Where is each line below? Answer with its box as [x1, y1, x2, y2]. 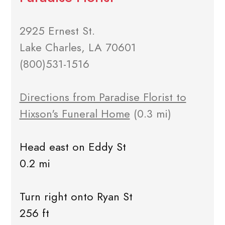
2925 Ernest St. [19, 23, 95, 39]
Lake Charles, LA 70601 [19, 40, 136, 56]
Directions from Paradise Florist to [19, 89, 186, 105]
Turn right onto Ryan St [19, 189, 133, 205]
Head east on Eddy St [19, 139, 126, 155]
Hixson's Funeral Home [19, 106, 130, 122]
